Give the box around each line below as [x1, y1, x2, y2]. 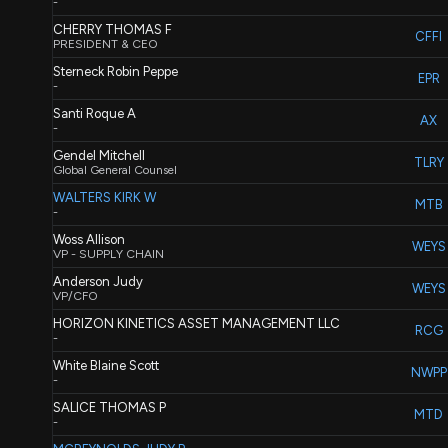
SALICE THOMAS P [53, 400, 166, 415]
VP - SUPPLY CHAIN [53, 247, 164, 261]
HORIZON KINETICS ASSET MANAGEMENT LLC [53, 316, 340, 331]
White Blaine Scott [53, 358, 159, 373]
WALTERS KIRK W [53, 190, 156, 205]
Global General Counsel [53, 163, 177, 177]
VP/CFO [53, 289, 98, 303]
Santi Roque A [53, 106, 136, 121]
